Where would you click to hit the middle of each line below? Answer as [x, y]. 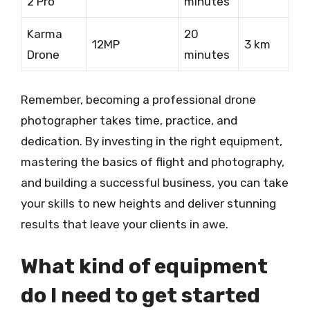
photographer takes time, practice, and [129, 120]
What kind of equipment [144, 266]
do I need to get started [140, 295]
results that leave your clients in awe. [125, 224]
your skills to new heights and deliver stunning [148, 203]
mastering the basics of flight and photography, [153, 162]
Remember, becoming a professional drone [138, 99]
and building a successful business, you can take [155, 182]
